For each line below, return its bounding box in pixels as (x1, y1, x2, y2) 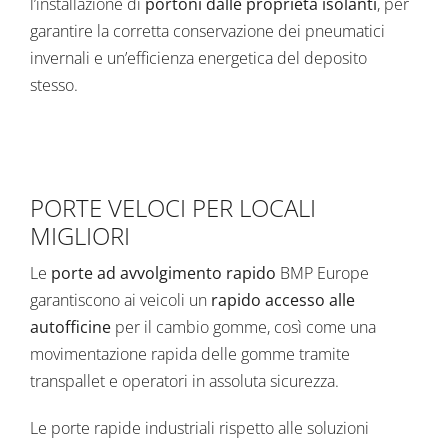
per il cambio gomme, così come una (111, 316, 376, 339)
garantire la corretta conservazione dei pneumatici (30, 20, 385, 43)
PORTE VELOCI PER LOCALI (30, 191, 316, 225)
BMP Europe (276, 262, 369, 285)
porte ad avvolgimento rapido (51, 262, 276, 285)
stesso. (30, 74, 78, 97)
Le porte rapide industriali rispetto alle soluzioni (30, 417, 369, 440)
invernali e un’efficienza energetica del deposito (30, 47, 367, 70)
